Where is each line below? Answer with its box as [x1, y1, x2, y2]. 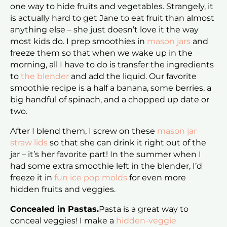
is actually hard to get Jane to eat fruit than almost [10, 13, 214, 23]
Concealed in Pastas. [10, 204, 99, 214]
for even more [127, 173, 186, 183]
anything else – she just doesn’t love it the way [10, 25, 199, 35]
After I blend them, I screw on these [10, 126, 157, 136]
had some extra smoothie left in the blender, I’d [10, 161, 202, 171]
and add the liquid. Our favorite [69, 71, 197, 82]
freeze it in [10, 173, 54, 183]
